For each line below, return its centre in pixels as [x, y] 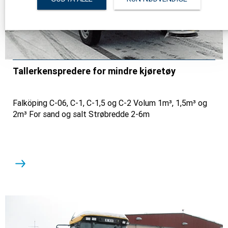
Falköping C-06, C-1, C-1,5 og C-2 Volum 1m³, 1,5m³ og [110, 103]
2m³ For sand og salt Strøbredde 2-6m [81, 114]
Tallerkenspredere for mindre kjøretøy [94, 71]
